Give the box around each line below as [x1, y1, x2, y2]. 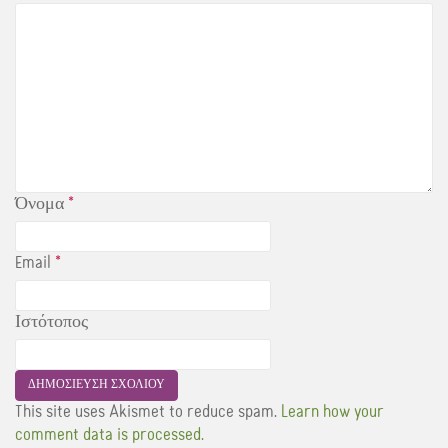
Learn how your [281, 402, 383, 421]
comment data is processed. [15, 425, 204, 444]
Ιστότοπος [15, 312, 88, 331]
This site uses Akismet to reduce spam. [15, 402, 281, 421]
